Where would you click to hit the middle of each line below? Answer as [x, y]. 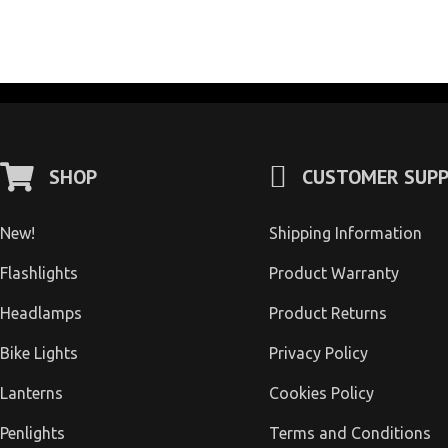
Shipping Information [345, 233]
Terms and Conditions [349, 433]
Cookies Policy [321, 393]
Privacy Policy [318, 353]
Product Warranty [333, 273]
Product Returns [327, 313]
